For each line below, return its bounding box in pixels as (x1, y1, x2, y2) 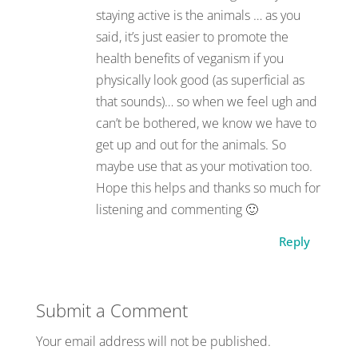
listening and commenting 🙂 (95, 200, 258, 218)
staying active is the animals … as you (95, 6, 300, 24)
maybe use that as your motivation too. (95, 157, 312, 175)
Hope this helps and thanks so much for (95, 178, 320, 197)
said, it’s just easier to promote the (95, 27, 288, 46)
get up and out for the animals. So (95, 135, 286, 153)
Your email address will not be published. (35, 332, 271, 350)
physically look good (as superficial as (95, 70, 304, 89)
